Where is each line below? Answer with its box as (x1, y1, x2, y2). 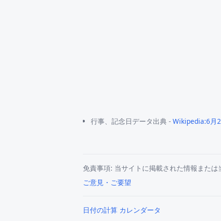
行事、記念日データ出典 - (91, 116, 173, 126)
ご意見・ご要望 (83, 178, 131, 187)
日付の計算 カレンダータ (83, 205, 161, 215)
